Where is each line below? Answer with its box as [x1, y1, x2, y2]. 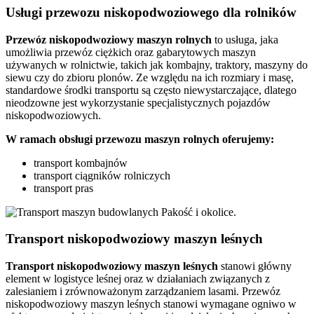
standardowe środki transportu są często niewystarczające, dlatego [6, 83, 296, 96]
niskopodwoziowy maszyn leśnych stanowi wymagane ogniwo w [6, 298, 296, 310]
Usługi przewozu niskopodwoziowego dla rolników [6, 4, 296, 20]
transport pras [34, 182, 93, 194]
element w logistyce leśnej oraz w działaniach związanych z [6, 273, 270, 285]
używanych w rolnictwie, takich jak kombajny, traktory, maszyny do [6, 58, 308, 71]
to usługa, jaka [212, 33, 278, 46]
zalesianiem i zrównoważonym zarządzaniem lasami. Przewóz [6, 285, 280, 298]
